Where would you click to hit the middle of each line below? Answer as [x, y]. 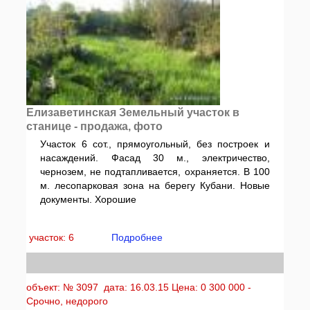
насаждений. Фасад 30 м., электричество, [155, 158]
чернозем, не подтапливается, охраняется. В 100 [155, 172]
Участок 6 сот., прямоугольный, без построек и [155, 144]
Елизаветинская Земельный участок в [133, 112]
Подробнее [137, 237]
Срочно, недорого [67, 301]
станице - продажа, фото [95, 126]
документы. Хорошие [89, 199]
